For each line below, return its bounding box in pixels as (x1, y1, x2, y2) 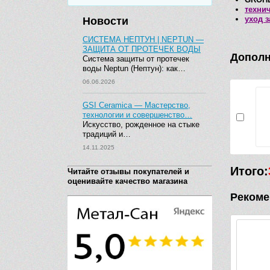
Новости (83, 15, 128, 27)
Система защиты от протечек (83, 54, 189, 63)
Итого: (230, 165, 268, 178)
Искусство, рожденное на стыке (83, 120, 199, 129)
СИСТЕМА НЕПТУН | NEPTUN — (83, 35, 204, 44)
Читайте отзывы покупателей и (67, 167, 189, 176)
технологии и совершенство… (83, 110, 192, 119)
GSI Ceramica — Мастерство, (83, 101, 190, 110)
